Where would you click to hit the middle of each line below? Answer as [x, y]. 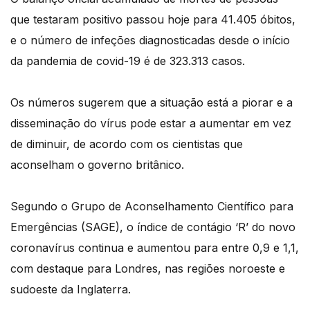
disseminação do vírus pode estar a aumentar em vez [151, 124]
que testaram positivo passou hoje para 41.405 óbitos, [153, 20]
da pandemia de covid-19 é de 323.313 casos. [128, 61]
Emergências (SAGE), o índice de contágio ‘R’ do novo [153, 227]
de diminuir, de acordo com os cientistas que [127, 144]
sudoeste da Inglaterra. [71, 290]
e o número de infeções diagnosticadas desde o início [150, 40]
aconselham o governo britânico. [97, 165]
